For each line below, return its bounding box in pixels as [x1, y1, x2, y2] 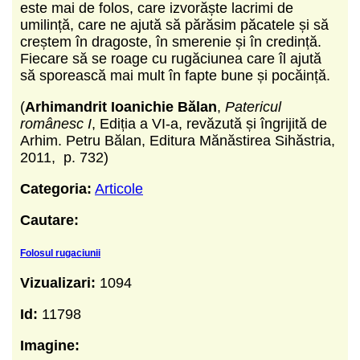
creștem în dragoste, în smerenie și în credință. [20, 33, 321, 50]
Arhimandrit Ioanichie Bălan [25, 98, 217, 115]
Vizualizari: [20, 274, 100, 291]
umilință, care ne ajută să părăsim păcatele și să [20, 16, 329, 33]
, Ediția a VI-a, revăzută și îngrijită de [92, 115, 327, 132]
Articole [95, 180, 143, 197]
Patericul [225, 98, 281, 115]
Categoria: [20, 180, 92, 197]
